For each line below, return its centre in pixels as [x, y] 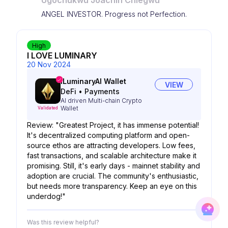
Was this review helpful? [63, 222]
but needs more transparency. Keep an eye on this [112, 186]
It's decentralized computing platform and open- [108, 135]
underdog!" [46, 196]
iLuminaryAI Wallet [93, 81]
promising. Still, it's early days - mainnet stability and [113, 166]
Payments [102, 91]
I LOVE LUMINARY [62, 55]
